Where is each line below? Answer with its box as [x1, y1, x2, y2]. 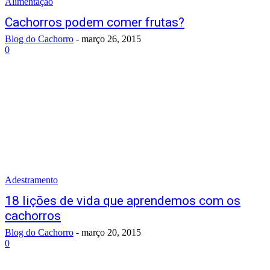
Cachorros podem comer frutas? [5, 15, 184, 30]
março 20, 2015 [81, 227, 141, 237]
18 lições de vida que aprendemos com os [5, 193, 240, 208]
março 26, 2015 [81, 34, 141, 44]
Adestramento [5, 175, 58, 185]
